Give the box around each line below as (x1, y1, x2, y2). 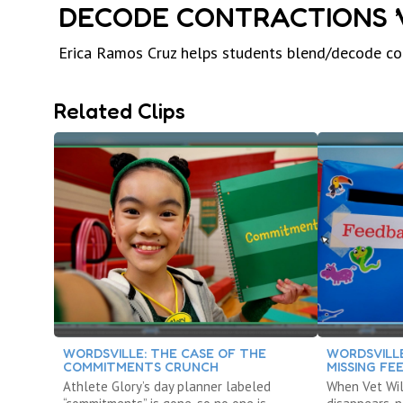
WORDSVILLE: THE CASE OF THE (63, 345, 266, 361)
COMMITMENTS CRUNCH (63, 358, 219, 374)
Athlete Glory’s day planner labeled (63, 377, 271, 395)
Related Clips (54, 98, 185, 124)
